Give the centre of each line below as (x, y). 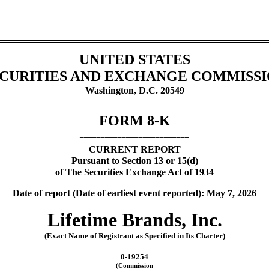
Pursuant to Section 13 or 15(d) (134, 160)
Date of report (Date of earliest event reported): (110, 193)
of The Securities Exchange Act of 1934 (134, 172)
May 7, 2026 (231, 193)
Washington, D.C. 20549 (134, 90)
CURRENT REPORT (134, 149)
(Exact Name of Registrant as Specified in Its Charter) (134, 235)
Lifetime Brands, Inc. (134, 219)
